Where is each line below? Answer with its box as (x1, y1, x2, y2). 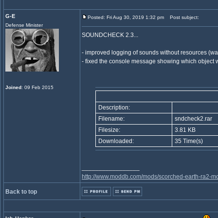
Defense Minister (5, 22, 43, 28)
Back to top (5, 188, 37, 195)
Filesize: (97, 127, 120, 133)
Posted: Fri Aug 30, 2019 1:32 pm (88, 15, 164, 20)
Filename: (97, 115, 125, 122)
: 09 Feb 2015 (21, 85, 54, 90)
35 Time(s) (173, 138, 203, 145)
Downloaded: (97, 138, 134, 145)
